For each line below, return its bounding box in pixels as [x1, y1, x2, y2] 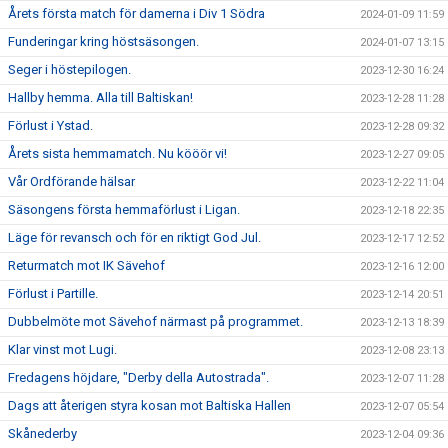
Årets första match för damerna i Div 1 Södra [8, 6, 265, 22]
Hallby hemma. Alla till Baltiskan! [8, 90, 193, 106]
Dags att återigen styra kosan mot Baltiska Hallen [8, 398, 291, 414]
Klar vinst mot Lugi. [8, 342, 117, 358]
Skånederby [8, 426, 77, 442]
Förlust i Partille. [8, 286, 98, 302]
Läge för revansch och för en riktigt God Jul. [8, 230, 261, 246]
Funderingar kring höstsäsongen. [8, 34, 199, 50]
